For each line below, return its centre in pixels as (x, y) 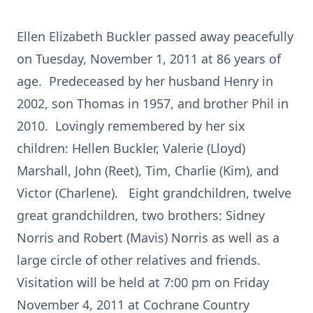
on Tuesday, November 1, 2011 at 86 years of (149, 59)
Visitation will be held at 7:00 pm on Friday (143, 282)
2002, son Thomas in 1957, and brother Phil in (153, 103)
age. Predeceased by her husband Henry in (145, 81)
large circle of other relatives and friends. (140, 260)
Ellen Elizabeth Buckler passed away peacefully (155, 36)
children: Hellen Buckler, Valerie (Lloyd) (131, 148)
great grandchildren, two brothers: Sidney (141, 215)
